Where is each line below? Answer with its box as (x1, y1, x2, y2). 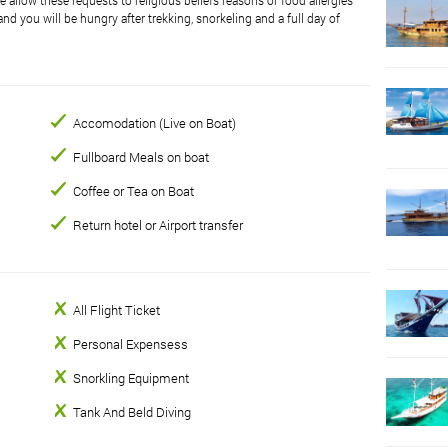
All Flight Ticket (73, 300, 161, 319)
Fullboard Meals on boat (73, 147, 210, 166)
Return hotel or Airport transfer (73, 215, 244, 234)
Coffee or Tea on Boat (73, 181, 195, 200)
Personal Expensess (73, 334, 189, 353)
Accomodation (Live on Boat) (73, 113, 237, 132)
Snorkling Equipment (73, 368, 190, 387)
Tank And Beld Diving (73, 402, 192, 421)
